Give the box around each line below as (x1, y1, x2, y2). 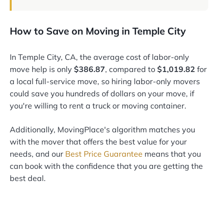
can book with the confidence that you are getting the (10, 161, 203, 171)
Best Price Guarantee (65, 149, 143, 159)
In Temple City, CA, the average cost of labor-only (10, 52, 189, 62)
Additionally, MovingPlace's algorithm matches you (10, 125, 195, 135)
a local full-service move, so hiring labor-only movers (10, 76, 200, 87)
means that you (143, 149, 201, 159)
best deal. (10, 173, 46, 183)
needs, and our (10, 149, 65, 159)
